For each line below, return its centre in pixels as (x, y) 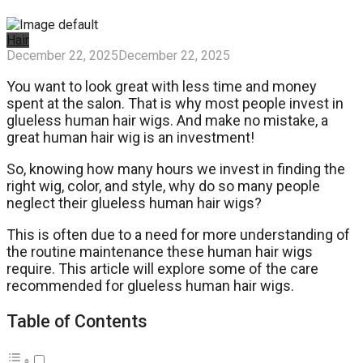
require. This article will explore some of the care (162, 268)
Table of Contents (77, 322)
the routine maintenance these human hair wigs (160, 251)
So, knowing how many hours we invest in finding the (176, 169)
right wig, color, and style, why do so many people (163, 186)
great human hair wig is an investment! (130, 137)
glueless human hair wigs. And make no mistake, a (167, 120)
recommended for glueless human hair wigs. (150, 285)
